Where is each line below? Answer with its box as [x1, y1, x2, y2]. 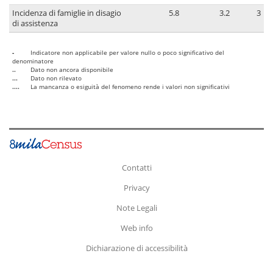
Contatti [121, 161, 152, 173]
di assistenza [12, 18, 58, 29]
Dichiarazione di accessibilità [85, 242, 188, 253]
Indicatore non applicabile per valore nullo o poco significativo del [30, 48, 224, 57]
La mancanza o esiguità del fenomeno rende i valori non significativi [30, 82, 230, 91]
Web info [120, 222, 153, 233]
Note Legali [116, 202, 157, 213]
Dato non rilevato [30, 74, 82, 83]
